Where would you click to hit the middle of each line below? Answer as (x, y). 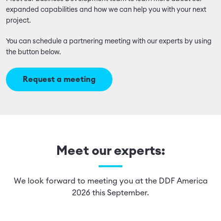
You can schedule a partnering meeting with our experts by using (109, 41)
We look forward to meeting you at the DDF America (110, 181)
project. (20, 21)
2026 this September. (110, 193)
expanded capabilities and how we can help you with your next (106, 10)
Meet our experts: (110, 151)
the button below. (35, 52)
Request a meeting (59, 79)
